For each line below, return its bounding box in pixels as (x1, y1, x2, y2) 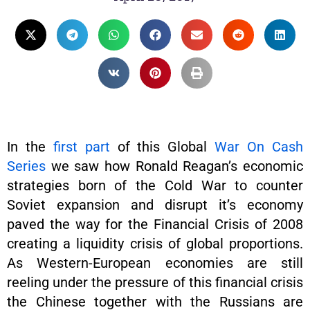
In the (7, 138, 53, 155)
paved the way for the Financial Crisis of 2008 (7, 216, 303, 232)
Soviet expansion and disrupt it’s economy (7, 197, 303, 213)
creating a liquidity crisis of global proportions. (7, 235, 303, 252)
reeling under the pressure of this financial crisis (7, 274, 303, 291)
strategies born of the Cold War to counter (7, 177, 303, 194)
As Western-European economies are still (7, 255, 303, 271)
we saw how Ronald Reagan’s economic (46, 158, 303, 174)
